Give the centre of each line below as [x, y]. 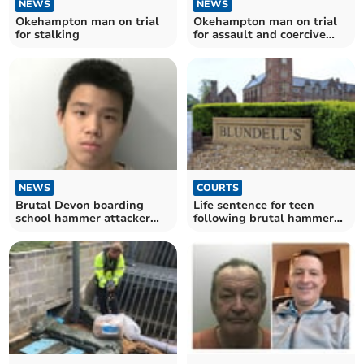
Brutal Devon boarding [80, 206]
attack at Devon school [257, 232]
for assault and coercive [260, 34]
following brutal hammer [264, 219]
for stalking [48, 34]
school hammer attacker [83, 219]
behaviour [221, 47]
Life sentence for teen [254, 206]
